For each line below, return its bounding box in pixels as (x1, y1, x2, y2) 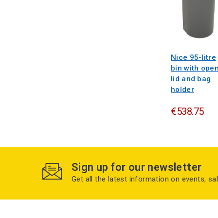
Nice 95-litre (171, 53, 216, 62)
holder (171, 85, 194, 94)
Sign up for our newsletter (72, 161, 202, 173)
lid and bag (171, 74, 211, 83)
